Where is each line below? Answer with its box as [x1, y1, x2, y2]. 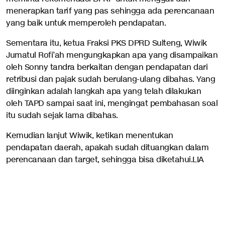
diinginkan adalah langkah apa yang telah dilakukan [6, 86, 201, 97]
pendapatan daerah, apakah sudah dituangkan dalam [6, 143, 208, 153]
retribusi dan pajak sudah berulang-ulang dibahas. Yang [6, 74, 215, 85]
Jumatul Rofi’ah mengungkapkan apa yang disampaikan [6, 50, 217, 61]
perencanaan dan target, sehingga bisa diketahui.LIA [6, 155, 204, 165]
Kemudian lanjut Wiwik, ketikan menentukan [6, 131, 173, 141]
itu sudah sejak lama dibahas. [6, 110, 120, 121]
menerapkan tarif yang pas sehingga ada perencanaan [6, 6, 214, 17]
